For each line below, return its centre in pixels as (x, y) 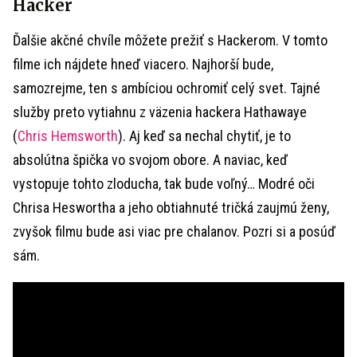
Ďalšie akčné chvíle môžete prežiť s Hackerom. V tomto (170, 40)
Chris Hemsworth (68, 136)
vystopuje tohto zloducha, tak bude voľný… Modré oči (164, 184)
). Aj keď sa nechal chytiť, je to (204, 136)
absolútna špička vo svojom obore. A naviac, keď (150, 160)
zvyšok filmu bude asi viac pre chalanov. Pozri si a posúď (174, 231)
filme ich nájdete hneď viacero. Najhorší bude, (143, 64)
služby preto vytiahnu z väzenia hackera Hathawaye (160, 112)
